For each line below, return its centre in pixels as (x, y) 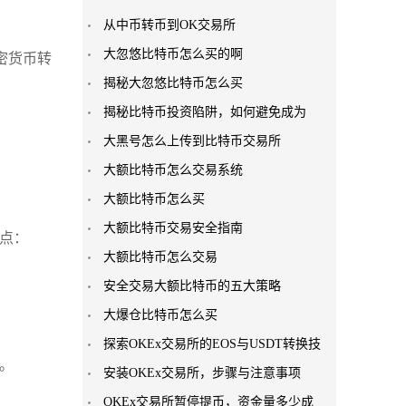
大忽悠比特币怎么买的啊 (173, 54)
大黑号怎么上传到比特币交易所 (192, 141)
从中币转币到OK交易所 (169, 25)
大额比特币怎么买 (154, 199)
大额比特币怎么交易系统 (173, 170)
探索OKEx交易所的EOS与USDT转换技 (212, 344)
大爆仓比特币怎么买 (160, 315)
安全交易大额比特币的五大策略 (192, 286)
